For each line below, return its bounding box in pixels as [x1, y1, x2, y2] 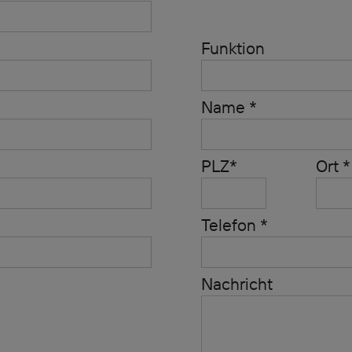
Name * [200, 97, 257, 117]
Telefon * [200, 214, 268, 235]
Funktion [200, 38, 265, 58]
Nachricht [200, 273, 273, 294]
